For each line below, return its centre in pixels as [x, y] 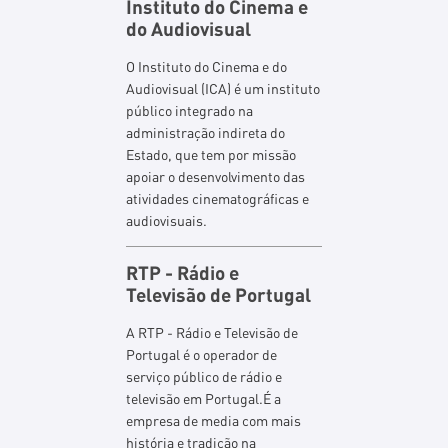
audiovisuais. [167, 220]
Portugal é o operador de [202, 354]
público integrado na [190, 110]
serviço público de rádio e [204, 376]
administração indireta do [206, 132]
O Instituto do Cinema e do [207, 66]
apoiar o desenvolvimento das [216, 176]
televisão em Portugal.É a [204, 398]
